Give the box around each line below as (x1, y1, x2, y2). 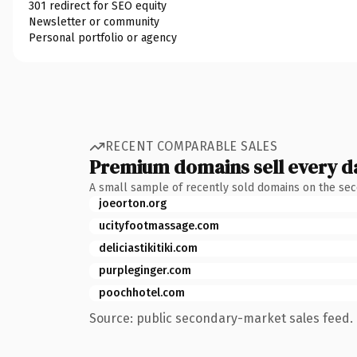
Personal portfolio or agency (29, 30, 177, 45)
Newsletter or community (29, 14, 159, 29)
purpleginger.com (99, 263, 191, 277)
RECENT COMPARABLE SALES (105, 139, 278, 154)
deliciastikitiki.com (99, 241, 198, 255)
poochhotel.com (99, 285, 185, 300)
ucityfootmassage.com (99, 218, 219, 233)
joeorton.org (99, 196, 167, 210)
